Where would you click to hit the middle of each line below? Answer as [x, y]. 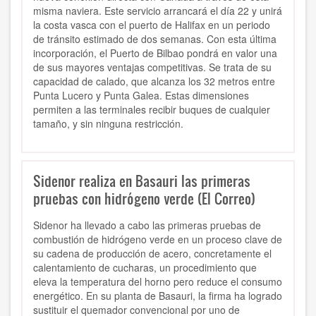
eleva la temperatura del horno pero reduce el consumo [158, 282]
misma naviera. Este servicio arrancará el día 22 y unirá [158, 11]
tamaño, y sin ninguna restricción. [110, 124]
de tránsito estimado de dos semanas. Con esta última [155, 39]
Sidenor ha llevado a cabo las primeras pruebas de [147, 225]
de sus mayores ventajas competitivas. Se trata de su [152, 67]
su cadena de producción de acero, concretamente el [152, 254]
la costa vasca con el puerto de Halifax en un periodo [152, 25]
